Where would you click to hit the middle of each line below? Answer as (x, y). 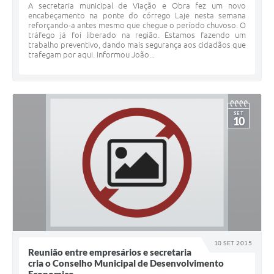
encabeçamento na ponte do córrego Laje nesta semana (137, 16)
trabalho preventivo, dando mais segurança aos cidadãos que (137, 45)
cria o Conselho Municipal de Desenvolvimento (126, 263)
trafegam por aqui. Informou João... (91, 55)
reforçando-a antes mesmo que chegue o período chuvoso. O (137, 25)
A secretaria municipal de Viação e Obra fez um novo (137, 6)
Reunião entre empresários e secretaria (110, 252)
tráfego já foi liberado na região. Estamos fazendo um (137, 35)
